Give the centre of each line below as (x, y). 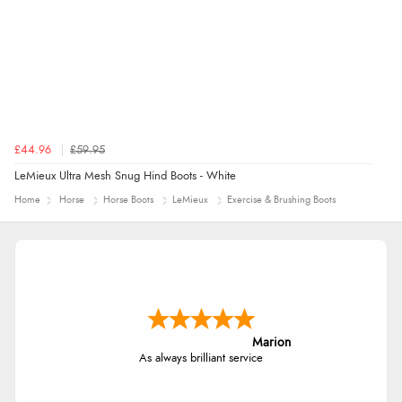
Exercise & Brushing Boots (281, 199)
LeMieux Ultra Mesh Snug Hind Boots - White (125, 176)
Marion (271, 343)
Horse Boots (128, 199)
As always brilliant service (201, 359)
